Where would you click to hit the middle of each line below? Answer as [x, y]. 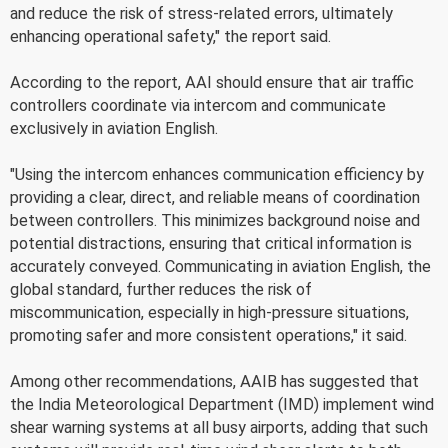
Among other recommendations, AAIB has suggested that [214, 381]
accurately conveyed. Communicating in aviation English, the [220, 266]
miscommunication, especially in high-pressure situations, [209, 312]
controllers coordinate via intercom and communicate [198, 105]
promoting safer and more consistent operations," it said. [208, 335]
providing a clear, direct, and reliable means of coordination [215, 197]
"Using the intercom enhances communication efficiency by [217, 174]
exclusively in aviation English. [114, 128]
